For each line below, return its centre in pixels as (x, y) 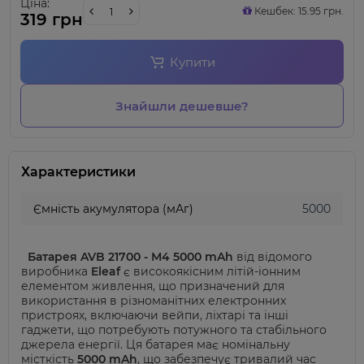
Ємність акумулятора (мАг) (113, 209)
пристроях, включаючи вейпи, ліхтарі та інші (155, 315)
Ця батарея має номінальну (208, 344)
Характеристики (78, 172)
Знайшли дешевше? (182, 106)
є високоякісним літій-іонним (210, 271)
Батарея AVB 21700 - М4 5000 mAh (129, 257)
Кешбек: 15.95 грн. (298, 11)
